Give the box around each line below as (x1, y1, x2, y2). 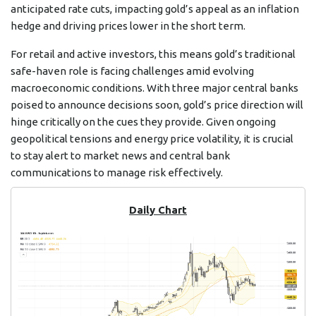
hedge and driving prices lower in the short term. (11, 20, 245, 32)
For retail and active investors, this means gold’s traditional (11, 48, 296, 61)
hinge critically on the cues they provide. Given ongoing (11, 116, 276, 128)
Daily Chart (129, 204, 187, 217)
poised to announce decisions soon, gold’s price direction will (11, 99, 303, 111)
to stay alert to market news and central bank (11, 150, 230, 162)
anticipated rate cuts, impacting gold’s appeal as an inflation (11, 3, 299, 16)
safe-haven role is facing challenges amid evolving (11, 65, 254, 78)
